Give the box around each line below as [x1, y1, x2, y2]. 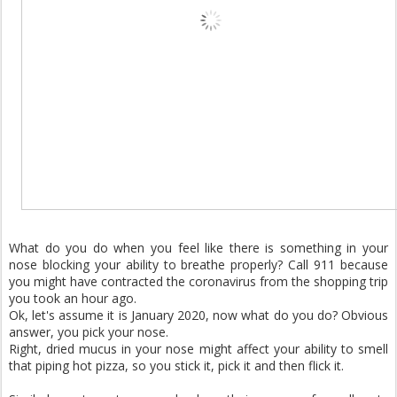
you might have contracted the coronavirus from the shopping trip [9, 272, 388, 290]
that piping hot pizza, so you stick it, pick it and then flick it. [9, 356, 344, 374]
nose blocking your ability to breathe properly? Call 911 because [9, 255, 388, 273]
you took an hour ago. [9, 289, 136, 307]
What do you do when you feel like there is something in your [9, 238, 388, 256]
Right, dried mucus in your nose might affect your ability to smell [9, 339, 388, 357]
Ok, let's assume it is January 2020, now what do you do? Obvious [9, 306, 388, 323]
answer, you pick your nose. [9, 323, 168, 340]
